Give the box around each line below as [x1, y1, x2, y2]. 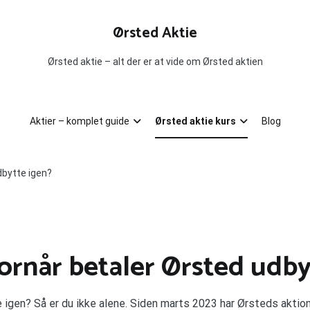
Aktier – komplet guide [29, 116, 129, 127]
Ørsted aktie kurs [154, 116, 236, 127]
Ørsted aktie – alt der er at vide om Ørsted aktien [47, 56, 263, 67]
